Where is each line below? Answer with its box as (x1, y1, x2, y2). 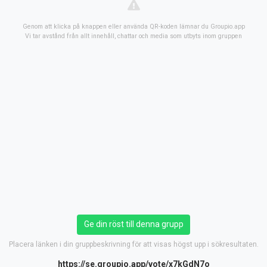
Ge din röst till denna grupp (83, 219, 184, 229)
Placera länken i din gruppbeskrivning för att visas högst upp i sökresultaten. (8, 240, 259, 249)
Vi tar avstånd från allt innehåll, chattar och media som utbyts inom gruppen (25, 32, 242, 40)
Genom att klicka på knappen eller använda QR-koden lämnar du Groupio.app (22, 23, 245, 30)
